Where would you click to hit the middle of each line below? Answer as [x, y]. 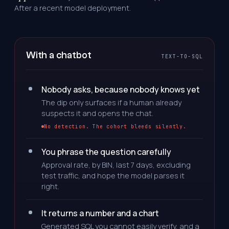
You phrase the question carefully [106, 152]
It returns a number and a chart [100, 213]
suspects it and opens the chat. [97, 113]
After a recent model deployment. [73, 8]
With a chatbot [59, 55]
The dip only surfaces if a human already [111, 102]
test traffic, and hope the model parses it [113, 176]
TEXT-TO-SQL [182, 56]
